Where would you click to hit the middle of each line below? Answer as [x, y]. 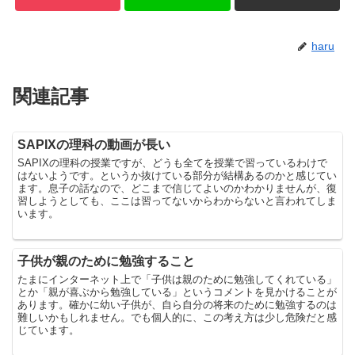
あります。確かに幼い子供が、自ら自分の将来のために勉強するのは [177, 305]
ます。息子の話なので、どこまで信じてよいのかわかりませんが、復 [177, 189]
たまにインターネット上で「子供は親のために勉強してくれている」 [177, 280]
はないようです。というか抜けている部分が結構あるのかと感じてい [177, 176]
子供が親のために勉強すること [107, 261]
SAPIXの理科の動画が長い [94, 145]
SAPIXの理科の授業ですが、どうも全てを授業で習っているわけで [173, 163]
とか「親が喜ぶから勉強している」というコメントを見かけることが [177, 292]
